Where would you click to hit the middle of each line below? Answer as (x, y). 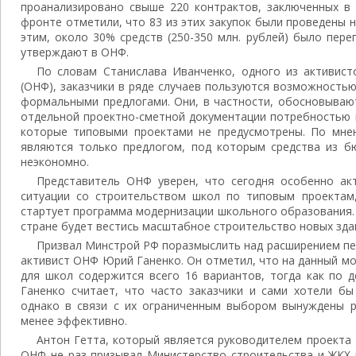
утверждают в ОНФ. (75, 52)
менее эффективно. (74, 321)
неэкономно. (55, 162)
